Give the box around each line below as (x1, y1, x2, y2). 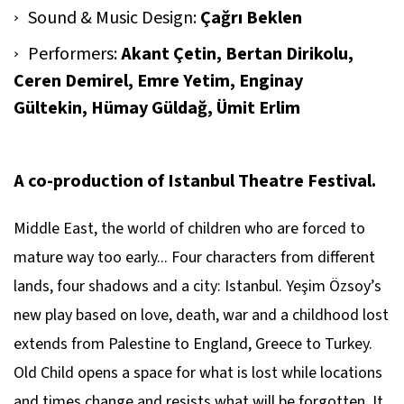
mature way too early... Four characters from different (14, 246, 375, 269)
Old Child (14, 362, 74, 384)
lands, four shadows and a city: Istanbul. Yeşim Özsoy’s (14, 275, 381, 298)
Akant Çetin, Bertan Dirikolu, (121, 41, 353, 67)
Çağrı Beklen (200, 5, 302, 31)
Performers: (28, 41, 121, 67)
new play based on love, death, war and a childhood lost (14, 304, 389, 326)
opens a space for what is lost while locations (74, 362, 382, 384)
